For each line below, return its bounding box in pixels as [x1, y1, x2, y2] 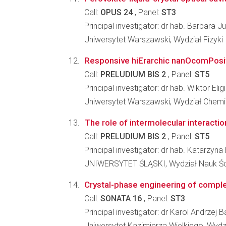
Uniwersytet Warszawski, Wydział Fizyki [84, 35, 223, 44]
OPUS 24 [100, 8, 133, 17]
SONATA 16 [100, 194, 142, 203]
